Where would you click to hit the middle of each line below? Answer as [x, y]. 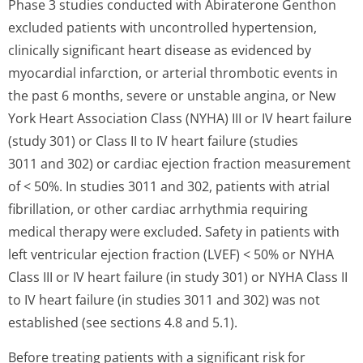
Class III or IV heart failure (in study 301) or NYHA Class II [178, 277]
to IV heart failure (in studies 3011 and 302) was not [164, 300]
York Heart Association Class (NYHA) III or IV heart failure [180, 118]
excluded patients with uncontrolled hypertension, [162, 28]
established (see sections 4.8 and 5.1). [123, 322]
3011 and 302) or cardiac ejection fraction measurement [179, 164]
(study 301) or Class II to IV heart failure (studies [153, 141]
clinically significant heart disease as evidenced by [160, 50]
